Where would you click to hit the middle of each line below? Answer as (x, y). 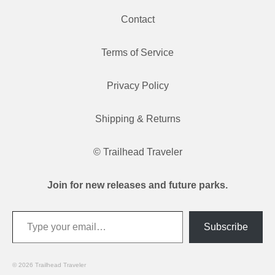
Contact (137, 19)
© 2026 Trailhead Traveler (49, 265)
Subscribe (226, 227)
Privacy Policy (137, 85)
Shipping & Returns (137, 118)
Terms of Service (137, 52)
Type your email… (29, 210)
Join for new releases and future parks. (137, 185)
